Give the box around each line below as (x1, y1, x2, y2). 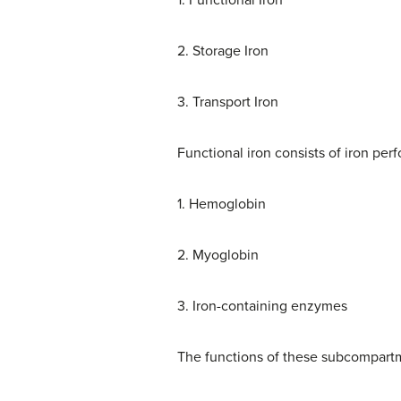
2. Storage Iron (177, 42, 269, 61)
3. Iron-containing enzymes (177, 297, 347, 316)
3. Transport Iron (177, 93, 278, 112)
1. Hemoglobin (177, 195, 266, 214)
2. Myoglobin (177, 246, 259, 265)
